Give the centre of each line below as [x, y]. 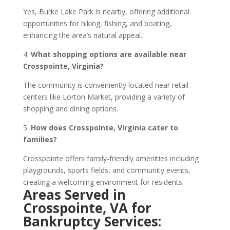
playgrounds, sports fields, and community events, [107, 170]
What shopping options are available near [108, 54]
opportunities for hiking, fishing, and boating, [97, 23]
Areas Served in [74, 195]
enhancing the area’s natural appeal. [82, 35]
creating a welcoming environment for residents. [103, 182]
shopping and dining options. [70, 109]
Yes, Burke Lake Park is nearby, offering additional [106, 12]
